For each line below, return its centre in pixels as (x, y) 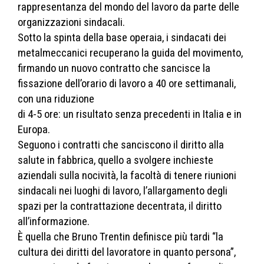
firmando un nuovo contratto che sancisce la (114, 68)
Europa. (34, 129)
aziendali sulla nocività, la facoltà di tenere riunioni (127, 175)
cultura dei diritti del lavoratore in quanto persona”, (127, 252)
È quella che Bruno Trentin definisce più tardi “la (121, 237)
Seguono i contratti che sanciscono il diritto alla (121, 145)
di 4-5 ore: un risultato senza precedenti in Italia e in (130, 114)
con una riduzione (56, 99)
